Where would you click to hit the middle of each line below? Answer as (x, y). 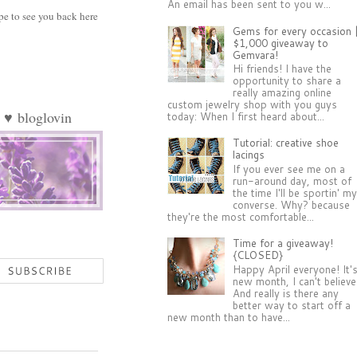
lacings (249, 155)
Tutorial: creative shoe (286, 143)
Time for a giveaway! (283, 243)
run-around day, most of (292, 181)
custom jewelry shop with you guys (253, 105)
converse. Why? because (292, 205)
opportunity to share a (287, 81)
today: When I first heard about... (246, 117)
